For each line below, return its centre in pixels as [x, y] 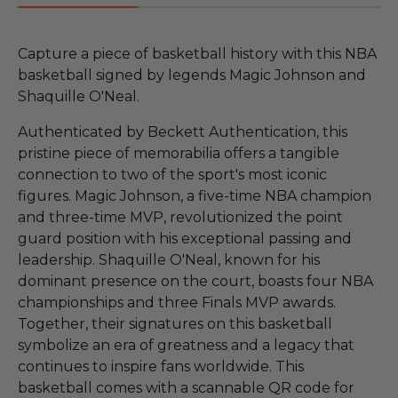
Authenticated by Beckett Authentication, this [183, 131]
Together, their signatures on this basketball [175, 323]
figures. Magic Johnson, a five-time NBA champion [195, 195]
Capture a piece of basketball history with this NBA [197, 53]
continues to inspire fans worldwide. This [161, 366]
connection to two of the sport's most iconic [172, 174]
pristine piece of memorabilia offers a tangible [179, 153]
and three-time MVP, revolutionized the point [180, 217]
